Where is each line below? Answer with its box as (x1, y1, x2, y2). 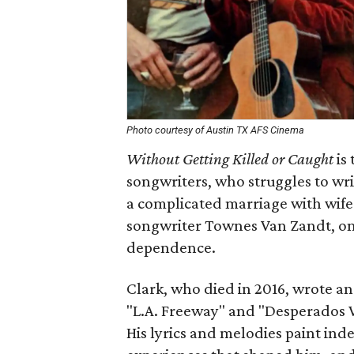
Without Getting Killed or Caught (126, 149, 333, 168)
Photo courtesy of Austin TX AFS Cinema (126, 124, 304, 136)
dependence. (126, 238, 216, 257)
